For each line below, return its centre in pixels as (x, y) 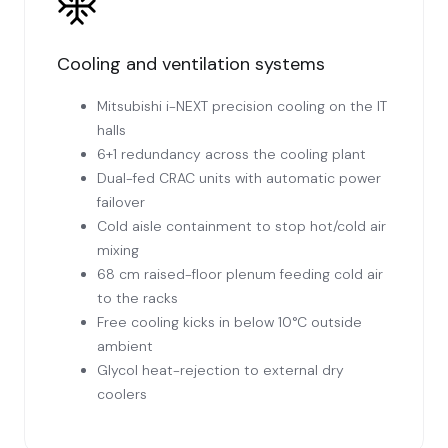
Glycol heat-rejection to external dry (220, 370)
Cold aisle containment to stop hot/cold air (241, 226)
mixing (118, 250)
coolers (122, 394)
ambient (125, 346)
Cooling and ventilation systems (191, 64)
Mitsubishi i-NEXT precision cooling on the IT (242, 106)
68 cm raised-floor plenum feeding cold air (240, 274)
